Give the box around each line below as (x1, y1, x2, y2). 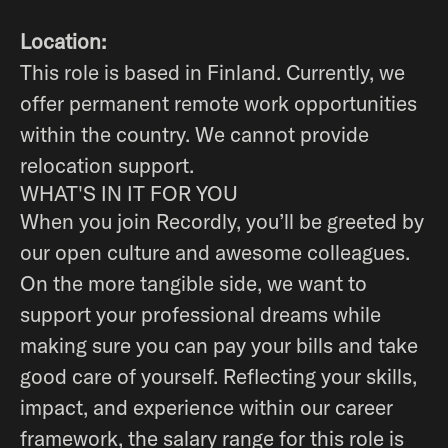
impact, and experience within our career (20, 394, 393, 420)
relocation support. (20, 152, 194, 178)
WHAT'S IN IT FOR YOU (20, 180, 238, 206)
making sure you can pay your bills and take (20, 332, 418, 358)
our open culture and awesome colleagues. (20, 239, 410, 265)
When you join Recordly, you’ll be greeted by (20, 208, 424, 234)
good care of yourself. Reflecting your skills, (20, 363, 417, 389)
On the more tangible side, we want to (20, 270, 367, 296)
